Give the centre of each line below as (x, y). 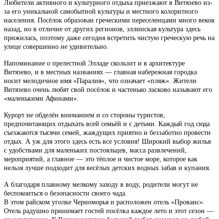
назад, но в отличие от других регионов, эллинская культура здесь (102, 29)
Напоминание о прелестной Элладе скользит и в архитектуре (94, 63)
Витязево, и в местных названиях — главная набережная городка (100, 72)
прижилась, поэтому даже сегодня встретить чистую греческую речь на (109, 38)
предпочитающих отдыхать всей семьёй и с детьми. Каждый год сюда (107, 124)
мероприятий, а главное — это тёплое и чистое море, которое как (101, 159)
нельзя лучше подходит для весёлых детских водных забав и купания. (107, 168)
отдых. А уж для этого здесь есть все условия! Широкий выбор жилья (107, 141)
